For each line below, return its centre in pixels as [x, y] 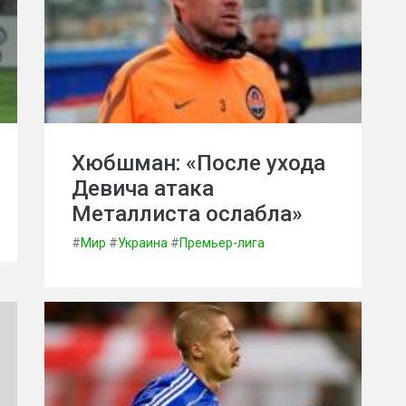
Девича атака [143, 188]
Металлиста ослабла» [187, 214]
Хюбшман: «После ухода [198, 163]
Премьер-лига [222, 243]
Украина [143, 243]
